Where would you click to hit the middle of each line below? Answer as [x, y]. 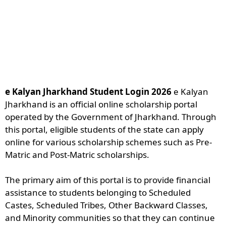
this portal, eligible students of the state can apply [104, 129]
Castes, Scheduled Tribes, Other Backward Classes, [106, 205]
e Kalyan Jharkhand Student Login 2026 [88, 91]
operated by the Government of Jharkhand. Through [111, 117]
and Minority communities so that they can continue [110, 218]
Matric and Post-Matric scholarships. [77, 154]
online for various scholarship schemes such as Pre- [108, 142]
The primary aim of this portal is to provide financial [108, 180]
